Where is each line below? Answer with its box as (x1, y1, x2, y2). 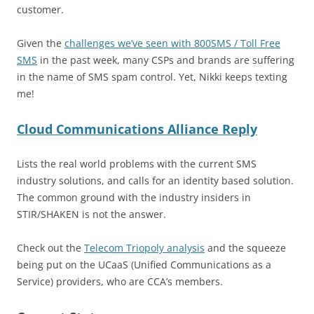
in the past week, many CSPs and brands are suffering (37, 53, 294, 67)
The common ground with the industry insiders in (17, 191, 251, 205)
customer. (17, 3, 64, 17)
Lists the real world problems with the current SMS (17, 157, 257, 171)
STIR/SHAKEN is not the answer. (17, 207, 169, 221)
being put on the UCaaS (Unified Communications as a (17, 258, 271, 272)
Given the (17, 36, 64, 50)
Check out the (17, 241, 84, 255)
